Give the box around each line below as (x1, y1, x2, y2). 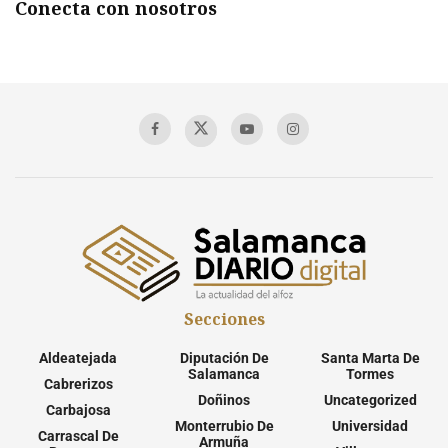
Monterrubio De (174, 418, 274, 435)
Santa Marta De (320, 350, 420, 367)
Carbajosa (45, 402, 111, 419)
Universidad (332, 418, 408, 435)
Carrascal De (37, 428, 119, 445)
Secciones (183, 308, 265, 331)
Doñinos (198, 392, 250, 409)
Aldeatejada (39, 350, 117, 367)
